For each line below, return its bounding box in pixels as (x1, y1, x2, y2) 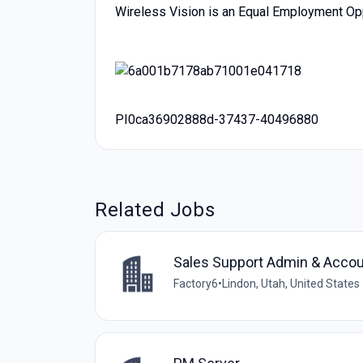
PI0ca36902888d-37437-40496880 (115, 111, 318, 127)
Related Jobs (95, 198, 216, 221)
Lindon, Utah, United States (222, 276, 360, 290)
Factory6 (173, 276, 218, 290)
